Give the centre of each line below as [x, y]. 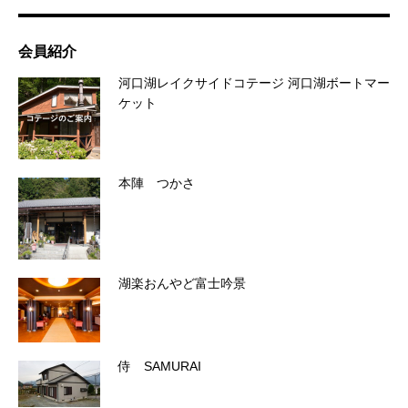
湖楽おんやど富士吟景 [182, 284]
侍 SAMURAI [160, 367]
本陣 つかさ [157, 184]
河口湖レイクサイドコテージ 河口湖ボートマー [254, 83]
